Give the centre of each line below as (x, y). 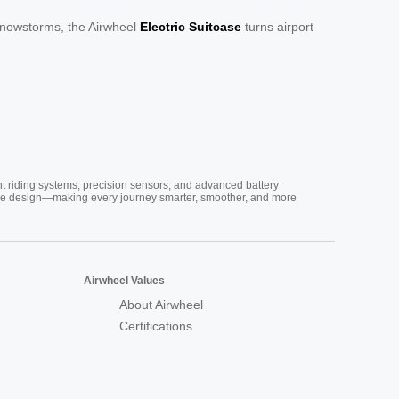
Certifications (156, 326)
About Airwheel (161, 304)
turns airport (277, 26)
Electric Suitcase (191, 26)
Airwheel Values (124, 280)
